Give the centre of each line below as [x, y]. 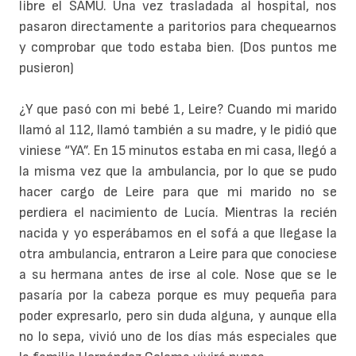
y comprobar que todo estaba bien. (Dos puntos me [178, 48]
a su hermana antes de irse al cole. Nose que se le [178, 275]
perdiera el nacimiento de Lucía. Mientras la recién [178, 213]
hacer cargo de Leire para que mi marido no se [178, 192]
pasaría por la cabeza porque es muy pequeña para [178, 296]
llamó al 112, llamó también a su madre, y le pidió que [178, 130]
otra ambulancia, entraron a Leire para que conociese [178, 254]
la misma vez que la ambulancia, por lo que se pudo [178, 172]
